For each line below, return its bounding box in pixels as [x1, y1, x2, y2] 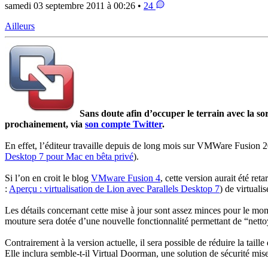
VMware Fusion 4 [91, 173, 160, 184]
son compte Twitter [85, 119, 162, 130]
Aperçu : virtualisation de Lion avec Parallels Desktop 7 [9, 184, 220, 194]
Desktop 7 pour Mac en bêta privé [5, 151, 133, 162]
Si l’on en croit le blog [5, 173, 91, 184]
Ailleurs [5, 21, 35, 32]
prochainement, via [5, 119, 85, 130]
